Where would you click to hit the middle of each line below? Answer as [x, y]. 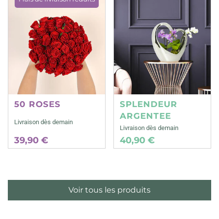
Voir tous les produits [109, 190]
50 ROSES [37, 104]
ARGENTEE [146, 116]
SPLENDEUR [149, 104]
